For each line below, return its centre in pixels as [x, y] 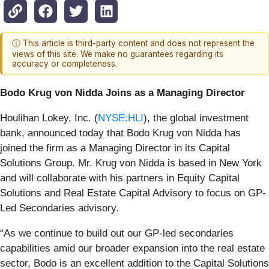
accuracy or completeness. [65, 64]
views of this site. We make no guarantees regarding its [118, 54]
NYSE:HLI [121, 118]
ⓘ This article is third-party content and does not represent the [133, 44]
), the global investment [196, 118]
